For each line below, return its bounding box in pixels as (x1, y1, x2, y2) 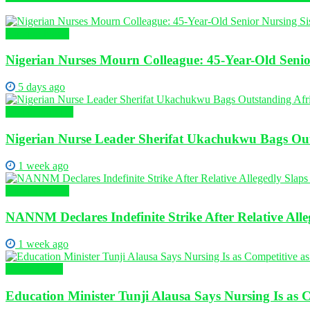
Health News (6, 262, 63, 275)
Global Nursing (6, 106, 73, 118)
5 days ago (15, 81, 65, 93)
